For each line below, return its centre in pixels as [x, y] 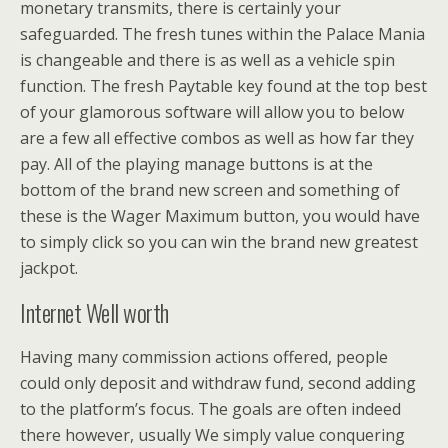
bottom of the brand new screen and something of [210, 190]
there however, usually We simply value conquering [212, 435]
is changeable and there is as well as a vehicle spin [207, 60]
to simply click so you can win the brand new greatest [219, 242]
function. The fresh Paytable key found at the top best [223, 86]
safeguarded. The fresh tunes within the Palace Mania [222, 34]
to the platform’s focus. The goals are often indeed [210, 409]
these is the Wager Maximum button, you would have [220, 216]
